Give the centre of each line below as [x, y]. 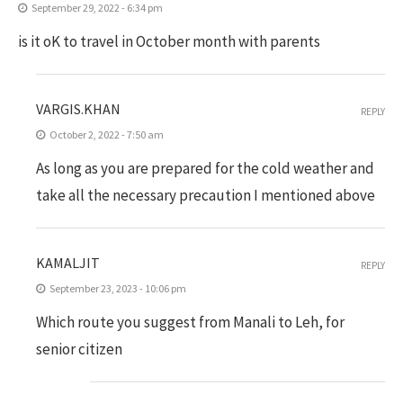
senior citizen [79, 349]
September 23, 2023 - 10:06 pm [118, 288]
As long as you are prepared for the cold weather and [205, 168]
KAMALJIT [68, 263]
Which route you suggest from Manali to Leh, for [190, 322]
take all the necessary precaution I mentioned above [206, 195]
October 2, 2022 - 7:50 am [107, 134]
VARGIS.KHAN [78, 109]
